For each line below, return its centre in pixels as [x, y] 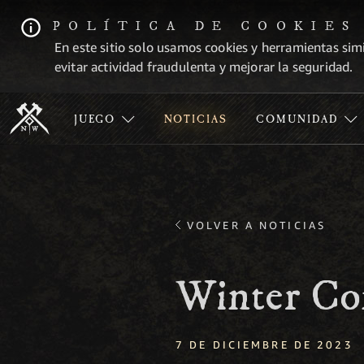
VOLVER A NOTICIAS [257, 225]
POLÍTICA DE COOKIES [205, 26]
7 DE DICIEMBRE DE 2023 [264, 344]
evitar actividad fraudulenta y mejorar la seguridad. [204, 67]
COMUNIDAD [297, 120]
